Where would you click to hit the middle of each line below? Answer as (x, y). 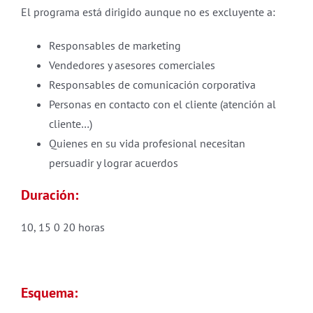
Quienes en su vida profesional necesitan (147, 143)
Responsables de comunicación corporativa (152, 85)
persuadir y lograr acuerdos (114, 163)
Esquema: (49, 293)
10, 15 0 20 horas (63, 227)
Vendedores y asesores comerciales (132, 65)
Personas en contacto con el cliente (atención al (162, 104)
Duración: (50, 195)
